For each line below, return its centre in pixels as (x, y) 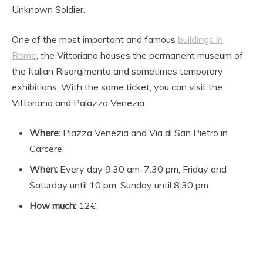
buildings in (200, 39)
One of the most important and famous (95, 39)
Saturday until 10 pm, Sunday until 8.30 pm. (120, 185)
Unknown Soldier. (48, 9)
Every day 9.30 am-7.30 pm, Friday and (142, 169)
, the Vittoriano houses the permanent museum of (140, 55)
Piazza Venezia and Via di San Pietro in (144, 132)
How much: (53, 205)
